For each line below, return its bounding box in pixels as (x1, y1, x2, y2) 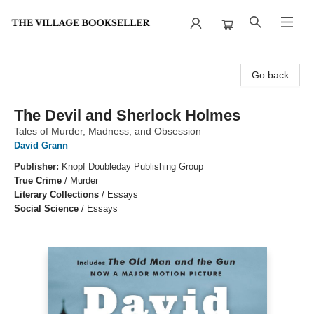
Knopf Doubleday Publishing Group (62, 161, 203, 172)
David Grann (14, 140, 68, 151)
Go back (252, 69, 289, 81)
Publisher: (14, 161, 62, 172)
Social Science (14, 203, 78, 214)
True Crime (14, 175, 62, 186)
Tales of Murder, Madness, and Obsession (14, 125, 201, 137)
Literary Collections (14, 189, 99, 200)
